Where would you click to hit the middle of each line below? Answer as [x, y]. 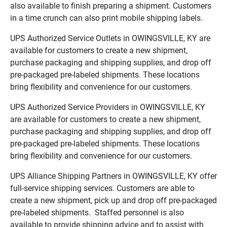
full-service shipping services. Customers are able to [102, 188]
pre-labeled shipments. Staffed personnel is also [97, 212]
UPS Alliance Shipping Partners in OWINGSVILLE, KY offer [113, 176]
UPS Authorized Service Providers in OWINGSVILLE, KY [108, 107]
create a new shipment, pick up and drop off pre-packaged [113, 200]
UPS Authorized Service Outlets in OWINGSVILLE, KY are [110, 38]
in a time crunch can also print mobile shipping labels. [106, 18]
